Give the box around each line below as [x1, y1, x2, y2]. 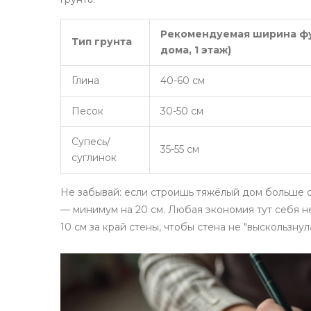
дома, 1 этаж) [160, 44, 231, 57]
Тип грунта [72, 35, 132, 49]
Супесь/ [72, 135, 110, 149]
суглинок [72, 151, 117, 165]
